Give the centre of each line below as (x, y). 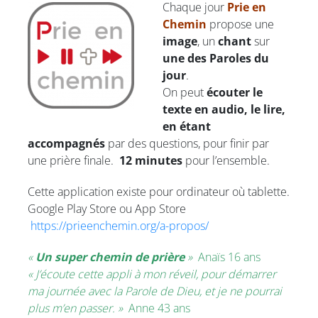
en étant (187, 126)
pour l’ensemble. (226, 160)
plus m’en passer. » (77, 308)
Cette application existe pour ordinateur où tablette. (159, 191)
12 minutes (151, 160)
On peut (185, 92)
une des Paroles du (216, 58)
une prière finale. (73, 160)
